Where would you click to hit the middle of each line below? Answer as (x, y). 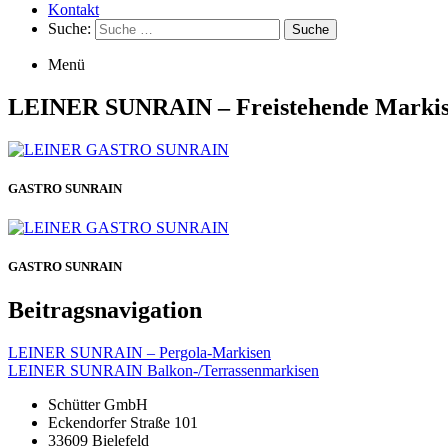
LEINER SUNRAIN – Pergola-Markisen (139, 353)
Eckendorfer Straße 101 (123, 423)
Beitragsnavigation (105, 310)
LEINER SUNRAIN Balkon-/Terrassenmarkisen (163, 371)
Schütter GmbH (98, 405)
